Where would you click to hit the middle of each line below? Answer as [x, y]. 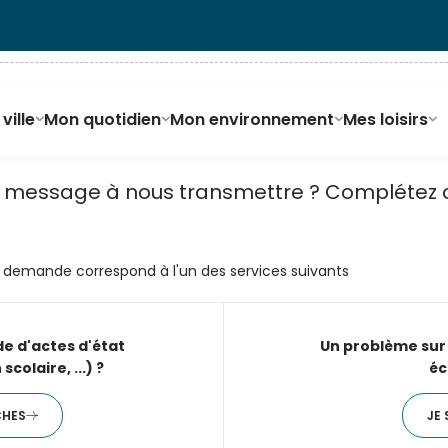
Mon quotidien [103, 119]
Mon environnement [252, 119]
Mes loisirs [386, 119]
